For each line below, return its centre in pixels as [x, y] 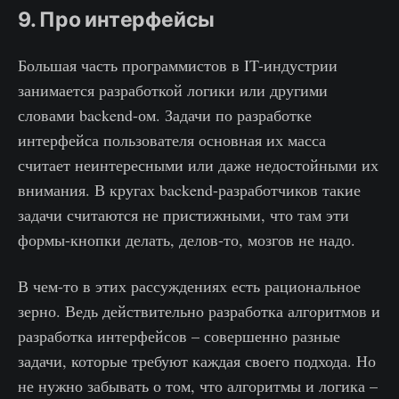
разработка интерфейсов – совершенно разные [179, 336]
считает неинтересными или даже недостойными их [198, 165]
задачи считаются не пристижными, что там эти [183, 215]
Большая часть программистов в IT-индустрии [178, 65]
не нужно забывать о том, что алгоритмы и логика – [198, 386]
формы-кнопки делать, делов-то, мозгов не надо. [187, 240]
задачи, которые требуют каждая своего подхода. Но [197, 361]
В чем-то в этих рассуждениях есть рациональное [189, 286]
